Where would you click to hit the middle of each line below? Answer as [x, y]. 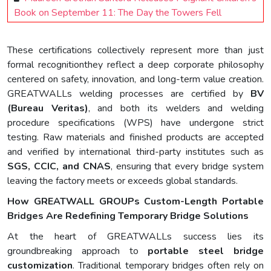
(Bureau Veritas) [48, 109]
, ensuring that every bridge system [187, 167]
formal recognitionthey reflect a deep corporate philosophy [135, 65]
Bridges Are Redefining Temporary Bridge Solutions [128, 216]
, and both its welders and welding [176, 109]
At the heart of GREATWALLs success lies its [135, 237]
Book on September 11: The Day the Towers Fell [118, 13]
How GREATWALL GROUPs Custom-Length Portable [135, 202]
